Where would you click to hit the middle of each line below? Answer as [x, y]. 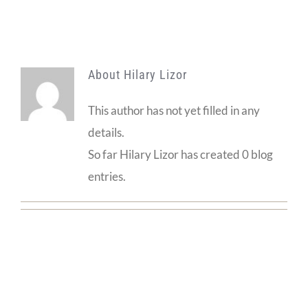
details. [106, 132]
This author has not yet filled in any [174, 110]
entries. [107, 176]
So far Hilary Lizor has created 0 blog [180, 154]
